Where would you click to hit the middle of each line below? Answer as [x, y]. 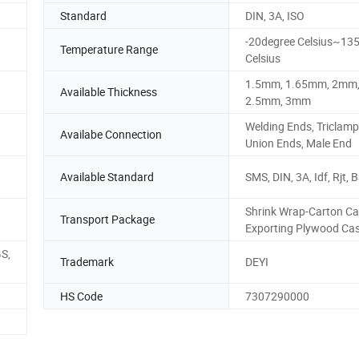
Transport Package [107, 220]
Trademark [87, 262]
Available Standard [107, 177]
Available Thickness [109, 92]
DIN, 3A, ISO [275, 15]
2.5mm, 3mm [278, 100]
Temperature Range [109, 50]
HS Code [81, 296]
